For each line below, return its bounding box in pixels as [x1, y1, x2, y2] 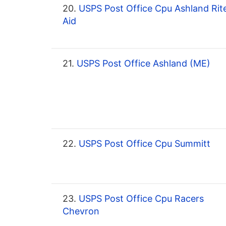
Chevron [63, 206, 99, 217]
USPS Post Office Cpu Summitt [76, 138, 210, 149]
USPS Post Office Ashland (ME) [74, 58, 210, 69]
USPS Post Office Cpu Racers [76, 193, 204, 204]
